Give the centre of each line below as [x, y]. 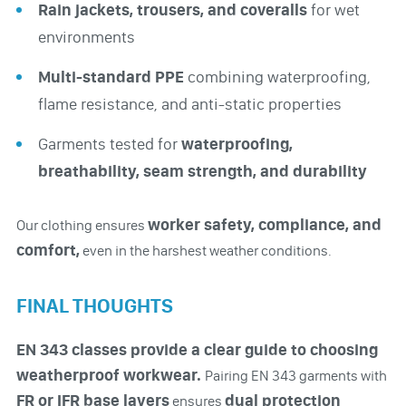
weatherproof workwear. [110, 375]
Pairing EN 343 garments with [295, 375]
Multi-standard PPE [112, 77]
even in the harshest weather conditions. [205, 250]
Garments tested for [109, 144]
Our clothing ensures [82, 225]
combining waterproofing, [279, 77]
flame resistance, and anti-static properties [189, 104]
